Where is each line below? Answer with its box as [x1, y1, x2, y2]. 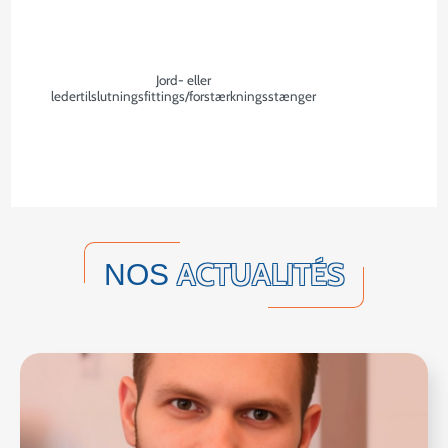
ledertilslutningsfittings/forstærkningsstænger [51, 88, 317, 105]
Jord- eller [156, 72, 212, 89]
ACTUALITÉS [177, 256, 344, 294]
